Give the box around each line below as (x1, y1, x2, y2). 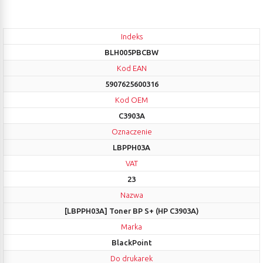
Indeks (120, 32, 143, 41)
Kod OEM (115, 96, 148, 104)
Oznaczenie (111, 127, 152, 136)
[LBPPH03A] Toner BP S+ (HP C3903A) (64, 207, 199, 215)
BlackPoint (111, 238, 152, 247)
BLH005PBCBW (104, 48, 159, 56)
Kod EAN (116, 64, 147, 72)
